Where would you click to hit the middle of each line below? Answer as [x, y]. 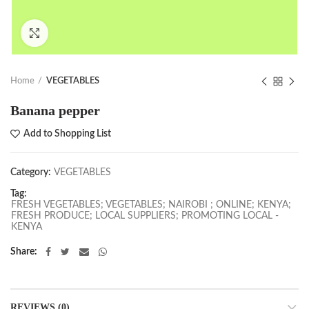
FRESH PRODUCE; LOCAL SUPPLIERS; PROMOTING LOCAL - [145, 216]
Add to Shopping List [67, 134]
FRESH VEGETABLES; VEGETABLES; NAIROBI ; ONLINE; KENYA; [151, 205]
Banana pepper [55, 110]
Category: [32, 172]
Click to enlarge [79, 33]
